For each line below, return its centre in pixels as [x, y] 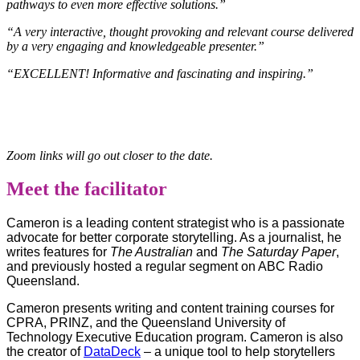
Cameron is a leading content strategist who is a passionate [176, 223]
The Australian [153, 252]
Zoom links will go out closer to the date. [111, 155]
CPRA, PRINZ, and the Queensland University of [146, 323]
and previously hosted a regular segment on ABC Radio [165, 267]
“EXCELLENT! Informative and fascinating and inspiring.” [160, 73]
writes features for [58, 252]
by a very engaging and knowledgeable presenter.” [135, 46]
